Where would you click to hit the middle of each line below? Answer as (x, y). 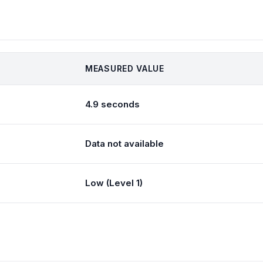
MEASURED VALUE (125, 68)
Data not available (124, 144)
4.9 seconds (112, 104)
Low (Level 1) (114, 183)
